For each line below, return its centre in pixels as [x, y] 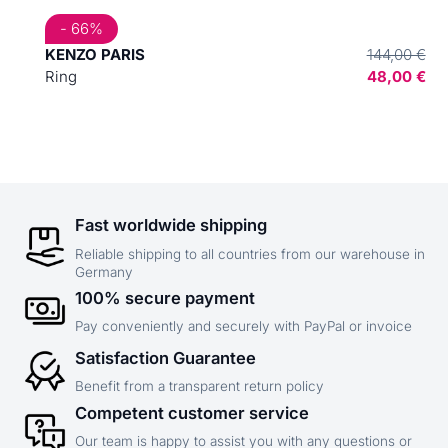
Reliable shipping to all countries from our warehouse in [250, 253]
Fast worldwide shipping [171, 225]
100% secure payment [165, 297]
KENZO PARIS [94, 54]
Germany [104, 271]
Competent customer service [192, 412]
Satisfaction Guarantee [165, 357]
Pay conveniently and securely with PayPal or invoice [243, 326]
